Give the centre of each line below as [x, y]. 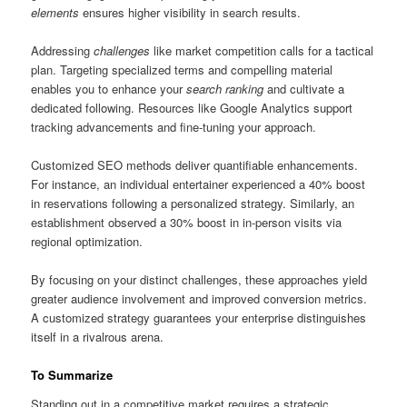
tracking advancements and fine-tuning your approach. [174, 127]
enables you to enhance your [109, 89]
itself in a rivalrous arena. [98, 337]
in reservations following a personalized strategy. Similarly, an [193, 203]
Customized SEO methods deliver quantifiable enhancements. [195, 165]
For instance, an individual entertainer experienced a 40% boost [199, 184]
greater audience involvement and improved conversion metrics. [199, 299]
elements [55, 12]
